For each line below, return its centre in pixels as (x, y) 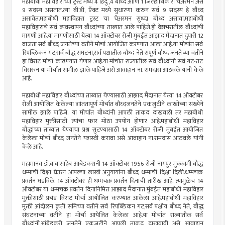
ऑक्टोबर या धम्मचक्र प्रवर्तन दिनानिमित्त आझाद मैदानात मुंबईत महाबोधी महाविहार (113, 189)
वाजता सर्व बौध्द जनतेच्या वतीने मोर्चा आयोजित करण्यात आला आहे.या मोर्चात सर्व (113, 44)
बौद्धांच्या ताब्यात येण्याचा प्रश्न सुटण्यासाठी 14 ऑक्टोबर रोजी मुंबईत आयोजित (113, 130)
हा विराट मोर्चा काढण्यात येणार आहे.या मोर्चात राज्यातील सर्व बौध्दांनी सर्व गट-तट (113, 61)
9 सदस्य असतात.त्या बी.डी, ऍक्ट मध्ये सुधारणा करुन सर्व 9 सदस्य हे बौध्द (113, 10)
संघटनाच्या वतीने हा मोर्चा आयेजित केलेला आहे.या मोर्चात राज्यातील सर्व (113, 215)
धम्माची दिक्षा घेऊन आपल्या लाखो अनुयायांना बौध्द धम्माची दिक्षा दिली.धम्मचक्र (113, 172)
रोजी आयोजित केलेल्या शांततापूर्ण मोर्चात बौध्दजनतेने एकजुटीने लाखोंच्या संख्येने (113, 104)
